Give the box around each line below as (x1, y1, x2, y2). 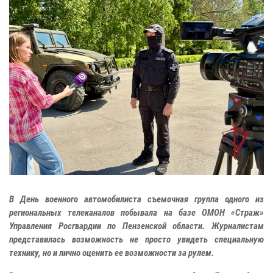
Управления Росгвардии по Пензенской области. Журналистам (9, 220, 264, 232)
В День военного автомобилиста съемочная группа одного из (9, 193, 264, 205)
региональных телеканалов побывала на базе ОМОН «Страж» (9, 207, 264, 218)
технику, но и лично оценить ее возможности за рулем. (9, 247, 214, 258)
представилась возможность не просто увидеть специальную (9, 233, 264, 245)
